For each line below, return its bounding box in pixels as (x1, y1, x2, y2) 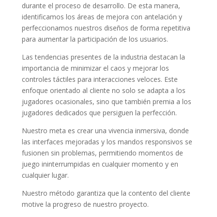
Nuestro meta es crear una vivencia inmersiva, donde (21, 126, 189, 136)
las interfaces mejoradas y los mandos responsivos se (21, 137, 192, 147)
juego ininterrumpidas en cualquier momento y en (21, 159, 178, 169)
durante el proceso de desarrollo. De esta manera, (21, 1, 180, 11)
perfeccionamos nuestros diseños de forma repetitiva (21, 23, 190, 33)
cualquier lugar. (21, 170, 69, 180)
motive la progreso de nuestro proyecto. (21, 200, 149, 209)
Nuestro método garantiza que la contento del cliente (21, 188, 190, 198)
